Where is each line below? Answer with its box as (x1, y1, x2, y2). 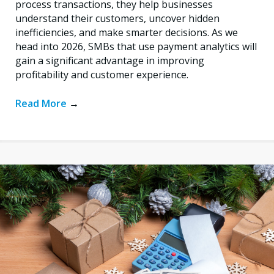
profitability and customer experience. (15, 67, 188, 81)
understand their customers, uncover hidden (15, 11, 220, 25)
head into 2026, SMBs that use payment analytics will (15, 39, 257, 53)
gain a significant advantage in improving (15, 53, 204, 67)
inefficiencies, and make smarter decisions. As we (15, 25, 238, 39)
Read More (15, 96, 69, 110)
